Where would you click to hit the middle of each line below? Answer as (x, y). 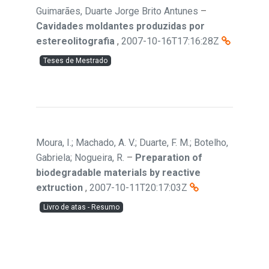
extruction (59, 188)
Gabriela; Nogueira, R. (80, 158)
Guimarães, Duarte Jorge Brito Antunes (117, 11)
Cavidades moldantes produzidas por (120, 26)
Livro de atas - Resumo (81, 207)
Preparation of (169, 158)
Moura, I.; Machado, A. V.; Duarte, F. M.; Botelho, (132, 143)
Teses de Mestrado (75, 61)
